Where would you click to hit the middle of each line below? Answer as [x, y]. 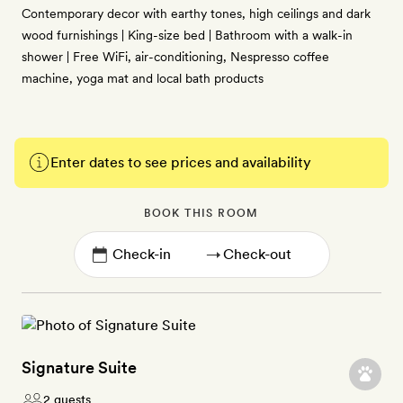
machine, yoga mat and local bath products [143, 78]
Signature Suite [79, 367]
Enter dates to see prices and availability [181, 162]
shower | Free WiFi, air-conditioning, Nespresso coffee [175, 57]
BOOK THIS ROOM [201, 213]
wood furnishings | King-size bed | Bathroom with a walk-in [187, 35]
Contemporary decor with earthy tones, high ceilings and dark [196, 13]
